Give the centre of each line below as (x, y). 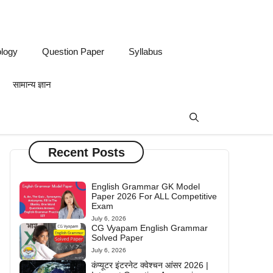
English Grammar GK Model (145, 186)
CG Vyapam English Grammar (149, 228)
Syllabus (146, 51)
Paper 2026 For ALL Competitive (154, 196)
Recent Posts (86, 152)
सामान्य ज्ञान (32, 84)
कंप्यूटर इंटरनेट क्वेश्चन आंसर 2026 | (150, 265)
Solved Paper (117, 238)
